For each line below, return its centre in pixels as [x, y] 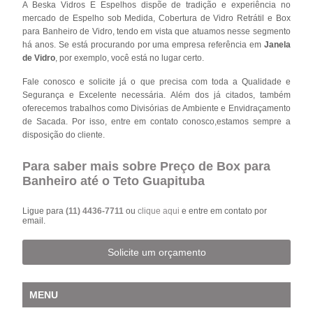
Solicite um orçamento [156, 252]
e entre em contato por [224, 211]
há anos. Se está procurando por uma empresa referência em [143, 44]
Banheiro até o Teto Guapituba [114, 181]
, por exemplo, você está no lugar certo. [130, 58]
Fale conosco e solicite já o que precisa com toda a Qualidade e [156, 81]
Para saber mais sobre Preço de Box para [147, 166]
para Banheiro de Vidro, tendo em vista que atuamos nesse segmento [156, 31]
